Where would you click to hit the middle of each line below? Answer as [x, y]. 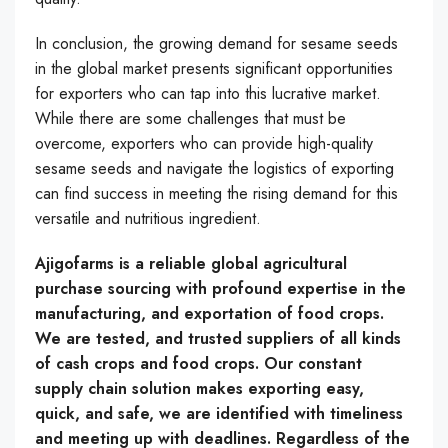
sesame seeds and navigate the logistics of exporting [214, 168]
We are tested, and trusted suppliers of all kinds [218, 338]
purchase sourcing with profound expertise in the [220, 288]
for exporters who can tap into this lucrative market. [208, 93]
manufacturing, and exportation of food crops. [209, 313]
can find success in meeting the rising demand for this [216, 193]
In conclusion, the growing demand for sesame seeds [216, 43]
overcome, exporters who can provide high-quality [204, 143]
